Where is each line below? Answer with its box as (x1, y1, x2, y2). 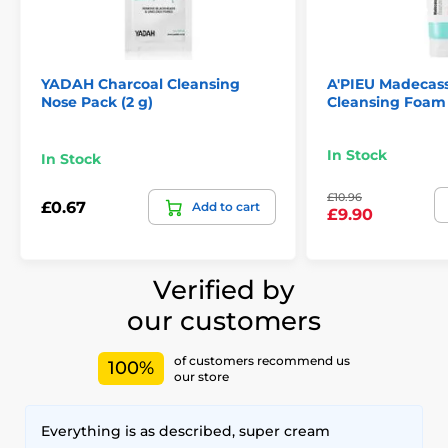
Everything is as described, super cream (41, 422, 330, 441)
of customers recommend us (174, 352, 350, 368)
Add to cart (192, 199, 260, 215)
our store (174, 368, 229, 384)
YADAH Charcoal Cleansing (41, 75, 240, 94)
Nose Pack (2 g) (41, 93, 153, 112)
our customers (127, 305, 321, 338)
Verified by (153, 274, 295, 307)
